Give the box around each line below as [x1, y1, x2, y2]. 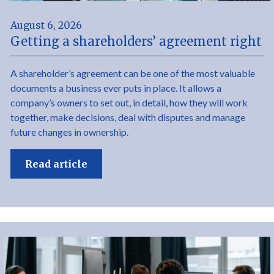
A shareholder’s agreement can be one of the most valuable [10, 67, 256, 79]
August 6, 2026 [10, 19, 83, 31]
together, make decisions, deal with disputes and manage [10, 111, 246, 123]
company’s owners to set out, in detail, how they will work [10, 97, 248, 108]
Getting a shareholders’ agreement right [10, 34, 262, 49]
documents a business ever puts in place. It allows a [10, 82, 222, 94]
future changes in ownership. [10, 126, 129, 138]
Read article [25, 158, 88, 170]
